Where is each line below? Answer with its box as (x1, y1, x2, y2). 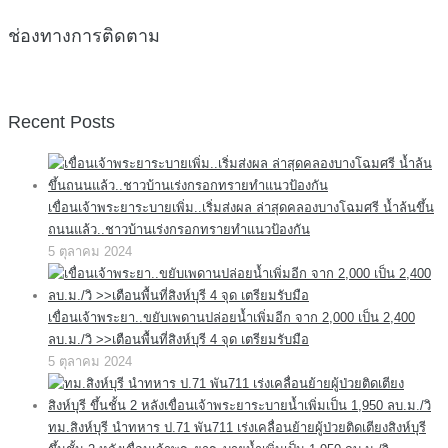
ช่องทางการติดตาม (8, 26, 160, 47)
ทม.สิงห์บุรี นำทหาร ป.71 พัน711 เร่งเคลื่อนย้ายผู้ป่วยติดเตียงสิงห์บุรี (48, 420, 426, 436)
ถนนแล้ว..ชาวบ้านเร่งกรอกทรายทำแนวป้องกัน (48, 222, 310, 238)
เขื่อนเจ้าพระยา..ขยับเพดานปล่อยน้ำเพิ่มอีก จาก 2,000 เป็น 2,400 (48, 310, 415, 326)
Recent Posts (8, 112, 115, 133)
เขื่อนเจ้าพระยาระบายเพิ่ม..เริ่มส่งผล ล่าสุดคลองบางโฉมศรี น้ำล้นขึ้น (48, 200, 434, 216)
